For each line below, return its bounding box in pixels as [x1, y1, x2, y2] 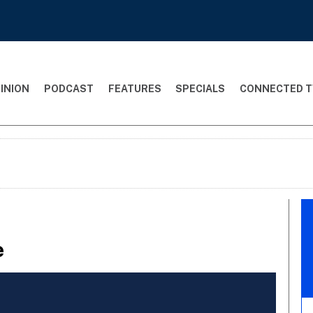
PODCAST [43, 82, 94, 94]
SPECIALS [175, 82, 226, 94]
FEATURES [108, 82, 161, 94]
